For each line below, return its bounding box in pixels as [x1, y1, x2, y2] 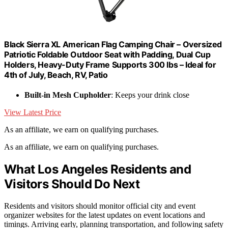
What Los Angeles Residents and [4, 162, 191, 177]
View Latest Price [4, 108, 61, 117]
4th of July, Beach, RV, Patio [4, 69, 108, 80]
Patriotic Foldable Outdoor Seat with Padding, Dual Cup [4, 49, 211, 60]
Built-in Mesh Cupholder [24, 91, 111, 100]
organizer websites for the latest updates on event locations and [4, 210, 205, 219]
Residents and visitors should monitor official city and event [4, 201, 195, 210]
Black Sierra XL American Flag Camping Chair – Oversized [4, 39, 222, 49]
